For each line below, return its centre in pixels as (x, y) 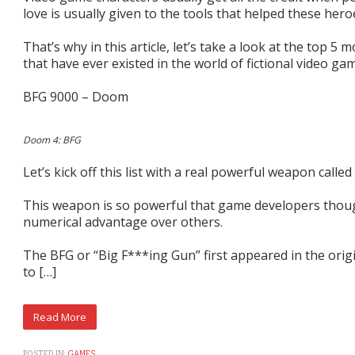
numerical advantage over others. (123, 221)
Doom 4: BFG (52, 139)
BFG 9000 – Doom (76, 96)
